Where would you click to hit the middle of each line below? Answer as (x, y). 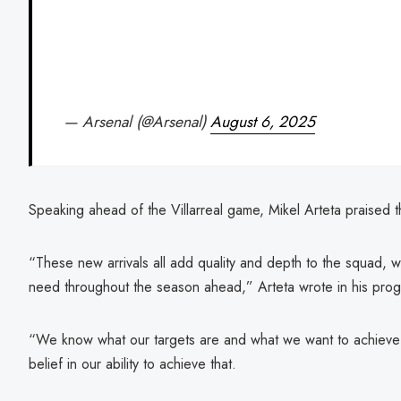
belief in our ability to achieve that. (132, 364)
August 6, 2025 (263, 121)
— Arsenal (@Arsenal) (137, 121)
